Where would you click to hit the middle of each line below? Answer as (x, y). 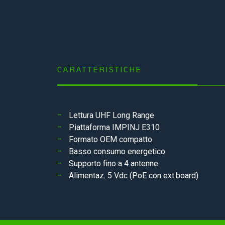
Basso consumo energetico (117, 151)
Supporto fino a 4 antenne (114, 163)
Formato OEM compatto (110, 139)
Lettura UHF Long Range (111, 115)
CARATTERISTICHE (99, 69)
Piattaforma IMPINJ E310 (114, 127)
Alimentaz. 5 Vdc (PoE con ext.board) (134, 176)
